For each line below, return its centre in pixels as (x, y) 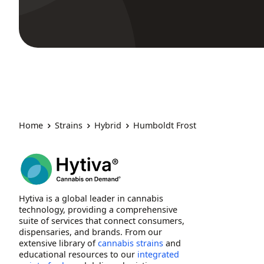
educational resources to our (78, 254)
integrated (158, 254)
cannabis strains (131, 243)
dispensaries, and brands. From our (90, 232)
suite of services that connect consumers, (102, 220)
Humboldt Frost (165, 126)
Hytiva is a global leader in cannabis (91, 198)
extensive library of (58, 243)
